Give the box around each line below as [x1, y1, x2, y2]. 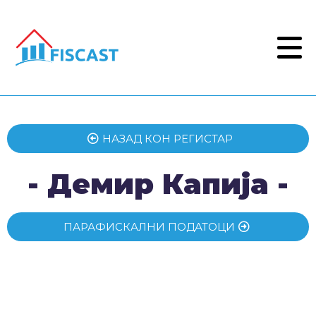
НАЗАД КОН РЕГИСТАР [102, 132, 233, 145]
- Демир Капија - [28, 166, 288, 201]
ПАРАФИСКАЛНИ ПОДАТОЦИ [63, 220, 235, 233]
